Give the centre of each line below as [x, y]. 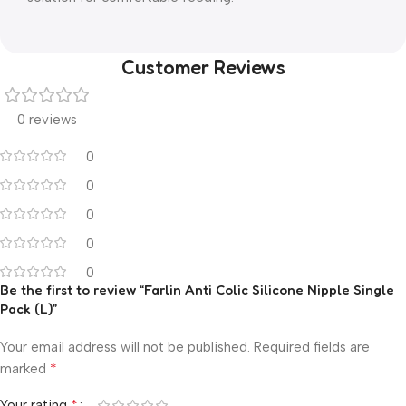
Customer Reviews [203, 67]
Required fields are [312, 347]
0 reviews [47, 120]
